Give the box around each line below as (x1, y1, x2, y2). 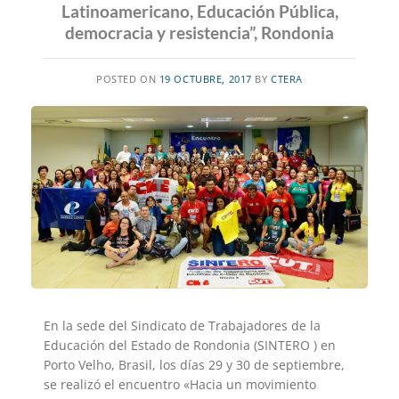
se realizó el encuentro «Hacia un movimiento (44, 375, 316, 393)
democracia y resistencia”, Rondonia (65, 21, 334, 43)
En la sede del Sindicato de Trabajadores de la (44, 316, 321, 334)
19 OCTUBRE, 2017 (159, 71, 252, 85)
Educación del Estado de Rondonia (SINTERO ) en (44, 336, 336, 354)
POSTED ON (96, 71, 159, 85)
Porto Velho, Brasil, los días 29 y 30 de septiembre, (44, 355, 345, 373)
